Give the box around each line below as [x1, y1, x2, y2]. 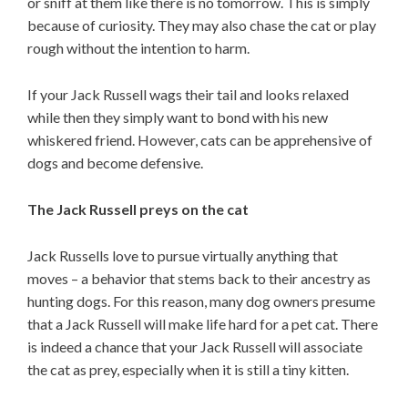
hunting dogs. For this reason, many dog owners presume [27, 292, 375, 311]
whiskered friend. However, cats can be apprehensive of [27, 131, 372, 149]
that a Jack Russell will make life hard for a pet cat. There [27, 315, 378, 333]
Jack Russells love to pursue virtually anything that [27, 247, 338, 265]
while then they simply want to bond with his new [27, 108, 328, 127]
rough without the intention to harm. [27, 39, 250, 57]
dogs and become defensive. [27, 154, 203, 172]
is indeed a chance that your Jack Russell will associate [27, 338, 362, 356]
